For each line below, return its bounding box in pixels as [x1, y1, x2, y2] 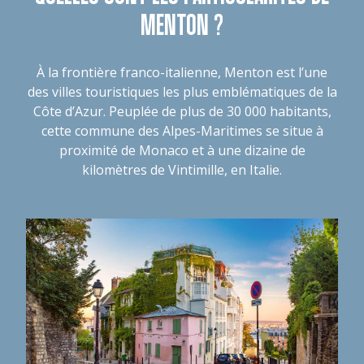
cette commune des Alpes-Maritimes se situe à [41, 122, 323, 140]
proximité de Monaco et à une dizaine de [58, 141, 305, 159]
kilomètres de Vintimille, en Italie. [82, 161, 282, 179]
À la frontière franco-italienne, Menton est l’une [37, 63, 327, 81]
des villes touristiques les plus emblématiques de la [27, 83, 337, 101]
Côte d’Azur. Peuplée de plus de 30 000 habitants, [32, 102, 331, 120]
